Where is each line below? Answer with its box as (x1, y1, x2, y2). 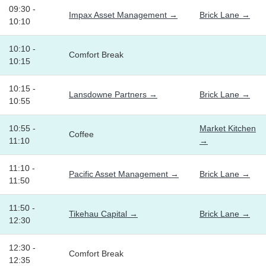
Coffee (69, 129, 94, 140)
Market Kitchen (199, 123, 256, 134)
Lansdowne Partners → (69, 90, 157, 100)
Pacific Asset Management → (69, 169, 179, 179)
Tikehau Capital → (69, 209, 138, 219)
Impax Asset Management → (69, 10, 178, 20)
